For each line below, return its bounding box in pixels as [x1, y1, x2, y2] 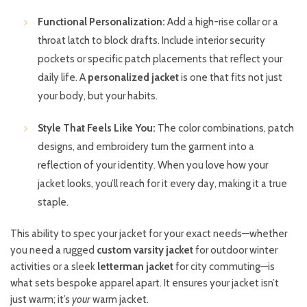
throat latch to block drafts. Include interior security [38, 34, 265, 47]
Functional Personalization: [38, 15, 165, 28]
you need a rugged [10, 243, 97, 256]
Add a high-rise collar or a [165, 15, 278, 28]
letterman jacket [97, 260, 173, 273]
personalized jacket [88, 71, 179, 84]
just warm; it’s [10, 293, 72, 306]
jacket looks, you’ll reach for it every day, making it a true [38, 177, 287, 190]
